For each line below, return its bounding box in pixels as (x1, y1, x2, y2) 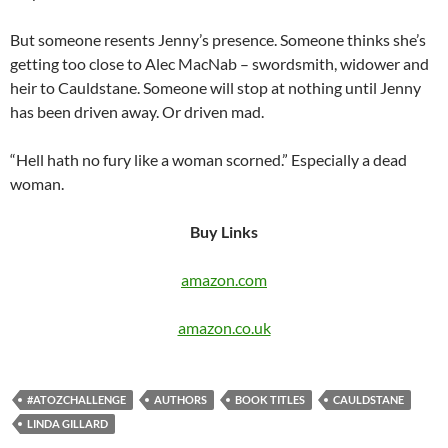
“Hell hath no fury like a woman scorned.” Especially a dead (10, 150, 407, 170)
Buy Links (190, 222, 258, 242)
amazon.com (181, 270, 267, 290)
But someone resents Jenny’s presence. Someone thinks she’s (10, 30, 426, 50)
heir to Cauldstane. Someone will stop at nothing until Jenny (10, 78, 421, 98)
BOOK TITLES (235, 393, 305, 407)
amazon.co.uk (177, 318, 271, 338)
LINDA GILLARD (27, 417, 108, 431)
